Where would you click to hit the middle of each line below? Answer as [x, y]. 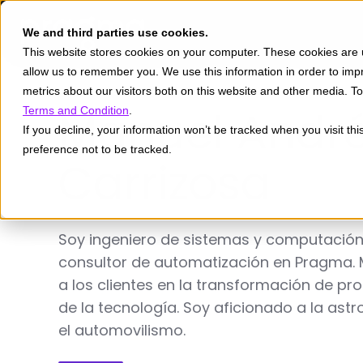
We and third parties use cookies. [115, 32]
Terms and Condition [76, 110]
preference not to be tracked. [97, 149]
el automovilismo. [122, 330]
